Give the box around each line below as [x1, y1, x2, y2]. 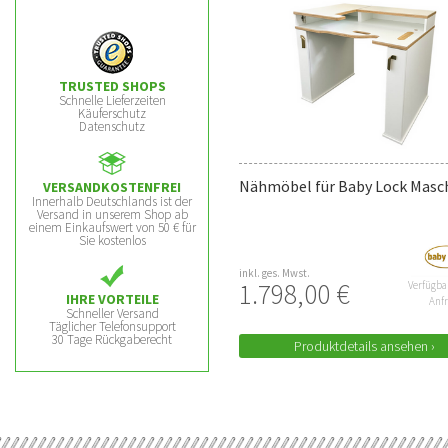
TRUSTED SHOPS [58, 77, 166, 95]
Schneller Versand [65, 305, 159, 322]
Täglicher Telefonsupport [48, 318, 176, 335]
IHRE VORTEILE [65, 290, 159, 308]
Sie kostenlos [78, 232, 146, 249]
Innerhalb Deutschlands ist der [32, 193, 192, 210]
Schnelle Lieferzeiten [58, 92, 166, 109]
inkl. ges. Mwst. [239, 266, 310, 281]
